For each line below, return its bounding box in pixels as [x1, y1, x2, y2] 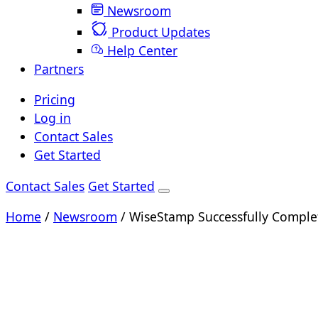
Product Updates [111, 23, 210, 40]
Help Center [107, 41, 177, 59]
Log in [34, 109, 71, 127]
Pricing [34, 91, 75, 109]
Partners [34, 60, 84, 77]
